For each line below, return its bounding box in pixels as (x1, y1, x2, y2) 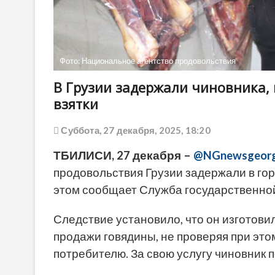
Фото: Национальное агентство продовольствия (60, 56, 236, 66)
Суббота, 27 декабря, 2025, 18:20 (59, 125, 211, 136)
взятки (53, 95, 98, 114)
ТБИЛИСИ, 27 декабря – (53, 149, 193, 163)
